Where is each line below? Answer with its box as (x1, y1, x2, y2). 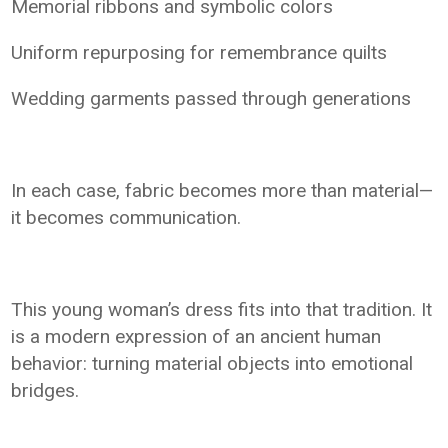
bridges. (11, 379, 80, 403)
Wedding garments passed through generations (11, 87, 412, 111)
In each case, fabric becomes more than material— (11, 179, 434, 203)
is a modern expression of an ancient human (11, 325, 382, 349)
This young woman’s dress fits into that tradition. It (11, 298, 433, 322)
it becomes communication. (11, 206, 242, 230)
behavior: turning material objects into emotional (11, 352, 414, 376)
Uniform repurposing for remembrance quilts (11, 41, 388, 65)
